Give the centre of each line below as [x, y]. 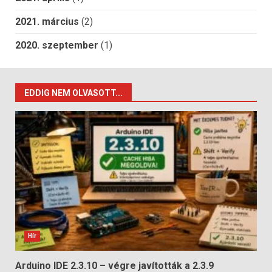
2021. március [47, 22]
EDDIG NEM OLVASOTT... [73, 93]
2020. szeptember [57, 46]
